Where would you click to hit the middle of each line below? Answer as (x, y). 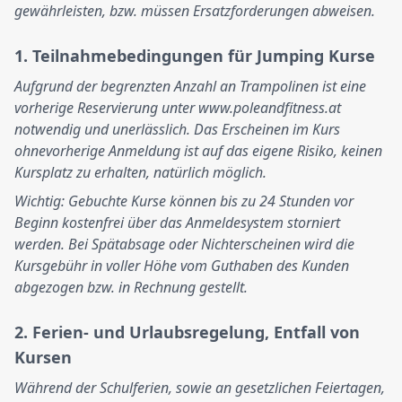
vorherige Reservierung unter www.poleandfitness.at (178, 108)
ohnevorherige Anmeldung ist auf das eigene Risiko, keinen (198, 151)
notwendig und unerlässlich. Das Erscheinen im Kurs (177, 129)
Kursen (43, 357)
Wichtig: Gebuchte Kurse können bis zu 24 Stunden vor (184, 201)
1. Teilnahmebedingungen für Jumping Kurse (195, 56)
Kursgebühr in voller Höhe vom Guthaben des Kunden (182, 266)
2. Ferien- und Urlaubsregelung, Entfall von (187, 332)
